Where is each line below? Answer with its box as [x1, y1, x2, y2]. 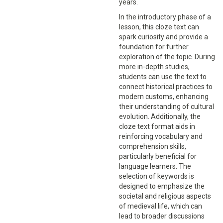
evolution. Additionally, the [119, 112, 201, 121]
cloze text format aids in [119, 122, 195, 131]
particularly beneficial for [119, 152, 197, 161]
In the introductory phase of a [119, 13, 211, 21]
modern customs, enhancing [119, 93, 209, 101]
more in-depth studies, [119, 63, 190, 71]
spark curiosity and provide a [119, 33, 208, 41]
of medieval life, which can [119, 202, 202, 211]
